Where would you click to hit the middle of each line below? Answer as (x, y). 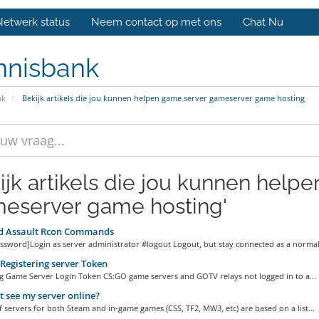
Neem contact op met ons (156, 22)
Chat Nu (263, 22)
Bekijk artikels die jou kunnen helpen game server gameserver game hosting (162, 98)
